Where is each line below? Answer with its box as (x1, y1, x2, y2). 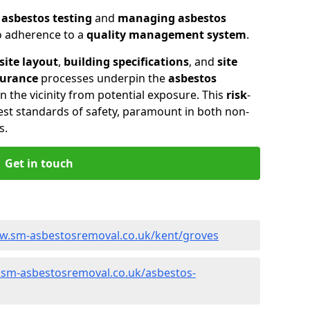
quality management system (86, 26, 246, 42)
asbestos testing (1, 10, 92, 26)
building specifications (64, 53, 189, 69)
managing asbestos (118, 10, 226, 26)
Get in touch (4, 155, 73, 171)
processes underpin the (38, 70, 168, 86)
